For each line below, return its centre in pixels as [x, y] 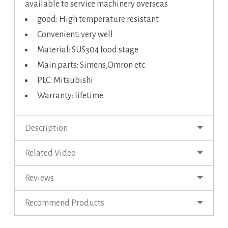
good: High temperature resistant [98, 20]
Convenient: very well [75, 35]
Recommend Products [65, 203]
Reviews [39, 178]
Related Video [50, 153]
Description [46, 129]
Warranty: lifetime [70, 96]
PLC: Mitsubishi [65, 81]
